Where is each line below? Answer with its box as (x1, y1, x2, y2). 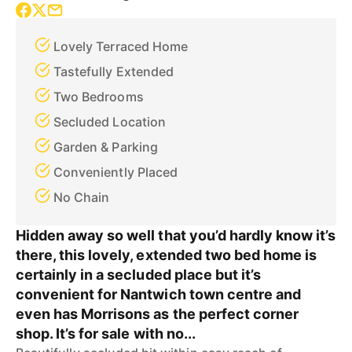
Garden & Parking (53, 139, 158, 155)
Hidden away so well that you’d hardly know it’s (16, 227, 336, 244)
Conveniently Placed (53, 164, 178, 180)
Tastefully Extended (53, 64, 174, 79)
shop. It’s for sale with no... (16, 325, 196, 342)
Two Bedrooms (53, 89, 144, 104)
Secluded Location (53, 114, 166, 130)
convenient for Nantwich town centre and (16, 286, 301, 302)
